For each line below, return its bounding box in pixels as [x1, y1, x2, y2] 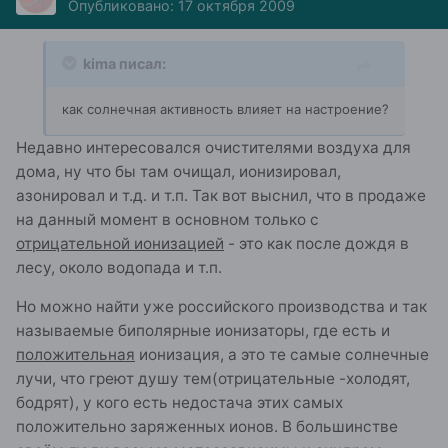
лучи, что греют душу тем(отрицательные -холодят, [16, 369, 410, 389]
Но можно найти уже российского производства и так [16, 297, 427, 317]
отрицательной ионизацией [16, 233, 224, 253]
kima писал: [83, 54, 166, 72]
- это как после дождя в [224, 233, 409, 253]
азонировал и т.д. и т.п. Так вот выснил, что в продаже [16, 185, 426, 205]
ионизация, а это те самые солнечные [135, 345, 429, 365]
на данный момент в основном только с [16, 209, 319, 229]
